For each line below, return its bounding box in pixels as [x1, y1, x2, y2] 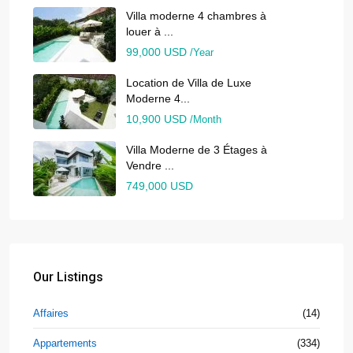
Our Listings [33, 269, 103, 285]
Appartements [33, 337, 97, 350]
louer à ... [126, 25, 173, 39]
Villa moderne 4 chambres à [126, 9, 266, 23]
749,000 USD [126, 180, 193, 193]
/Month [190, 113, 221, 126]
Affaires [33, 307, 69, 320]
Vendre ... [126, 159, 174, 173]
